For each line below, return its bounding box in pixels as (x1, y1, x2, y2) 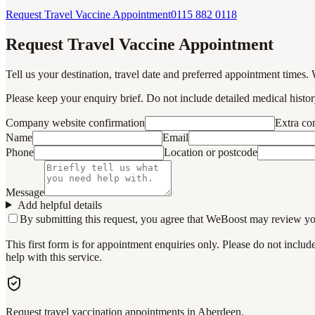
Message (6, 186, 44, 198)
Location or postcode (164, 146, 257, 158)
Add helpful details (17, 198, 102, 211)
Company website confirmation (6, 116, 145, 129)
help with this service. (6, 250, 102, 263)
